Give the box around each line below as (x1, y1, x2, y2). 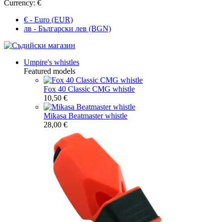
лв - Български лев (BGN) (24, 24, 111, 33)
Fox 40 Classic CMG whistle (44, 84, 135, 93)
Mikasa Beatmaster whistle (44, 111, 127, 120)
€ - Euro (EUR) (24, 15, 73, 24)
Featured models (24, 66, 75, 75)
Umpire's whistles (24, 57, 79, 66)
